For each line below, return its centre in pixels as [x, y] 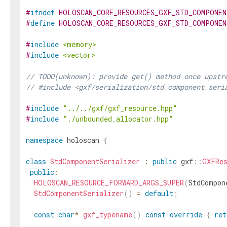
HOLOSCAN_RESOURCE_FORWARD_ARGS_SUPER [109, 183]
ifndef [43, 12]
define [43, 23]
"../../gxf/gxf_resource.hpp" [120, 108]
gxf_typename [108, 215]
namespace [44, 140]
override [186, 215]
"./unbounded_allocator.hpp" [118, 119]
